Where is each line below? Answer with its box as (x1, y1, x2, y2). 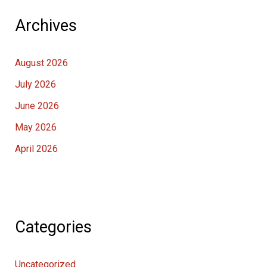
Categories (14, 217, 92, 237)
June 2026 (14, 100, 59, 111)
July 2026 (14, 78, 56, 90)
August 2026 (14, 57, 68, 69)
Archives (14, 15, 77, 35)
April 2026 (14, 142, 58, 154)
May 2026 (14, 121, 57, 133)
